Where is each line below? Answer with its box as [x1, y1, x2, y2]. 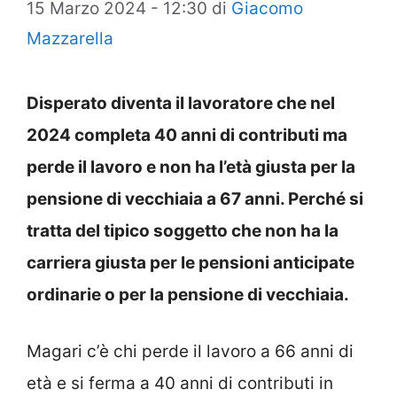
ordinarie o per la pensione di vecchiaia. [27, 284, 349, 305]
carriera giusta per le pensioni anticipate [27, 252, 354, 273]
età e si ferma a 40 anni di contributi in [27, 373, 333, 394]
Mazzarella [27, 27, 113, 49]
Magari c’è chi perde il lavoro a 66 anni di [27, 341, 354, 362]
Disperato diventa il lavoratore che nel [27, 92, 335, 113]
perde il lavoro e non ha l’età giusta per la [27, 156, 355, 177]
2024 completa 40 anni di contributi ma [27, 124, 347, 145]
